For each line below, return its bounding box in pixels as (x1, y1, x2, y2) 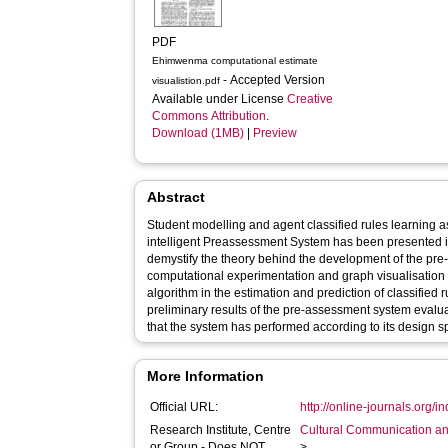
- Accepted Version (223, 73, 329, 87)
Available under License (152, 92, 288, 106)
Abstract (147, 189, 206, 205)
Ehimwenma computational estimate (152, 55, 319, 66)
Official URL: (150, 400, 219, 414)
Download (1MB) (152, 126, 245, 140)
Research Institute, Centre (150, 423, 292, 437)
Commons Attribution (152, 109, 267, 123)
